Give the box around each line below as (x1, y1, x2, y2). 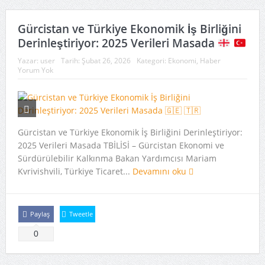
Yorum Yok (17, 64, 53, 75)
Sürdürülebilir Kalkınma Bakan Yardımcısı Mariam (17, 152, 216, 164)
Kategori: (136, 55, 168, 66)
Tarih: (60, 55, 82, 66)
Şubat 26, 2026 (81, 55, 131, 66)
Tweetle (69, 209, 93, 219)
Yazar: (17, 55, 40, 66)
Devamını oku (132, 165, 189, 177)
